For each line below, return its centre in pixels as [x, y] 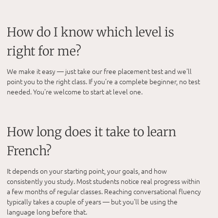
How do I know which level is [91, 32]
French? [29, 151]
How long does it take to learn [91, 132]
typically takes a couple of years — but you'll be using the [92, 202]
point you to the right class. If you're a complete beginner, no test [103, 81]
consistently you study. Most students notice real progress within [103, 181]
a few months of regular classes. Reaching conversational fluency [104, 191]
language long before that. [47, 212]
